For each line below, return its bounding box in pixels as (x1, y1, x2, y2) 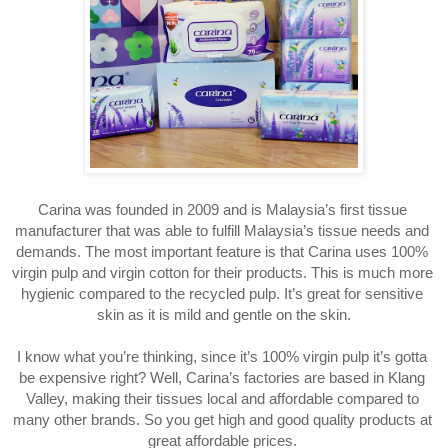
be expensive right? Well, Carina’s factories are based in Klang (19, 369, 425, 386)
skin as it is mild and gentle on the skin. (97, 306, 351, 323)
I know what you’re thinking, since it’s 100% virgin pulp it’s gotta (17, 348, 427, 365)
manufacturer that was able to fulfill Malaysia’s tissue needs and (15, 222, 429, 239)
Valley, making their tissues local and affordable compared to (25, 390, 419, 407)
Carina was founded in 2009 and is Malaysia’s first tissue (37, 201, 407, 218)
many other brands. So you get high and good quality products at (12, 411, 432, 428)
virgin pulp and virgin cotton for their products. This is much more (11, 264, 433, 281)
